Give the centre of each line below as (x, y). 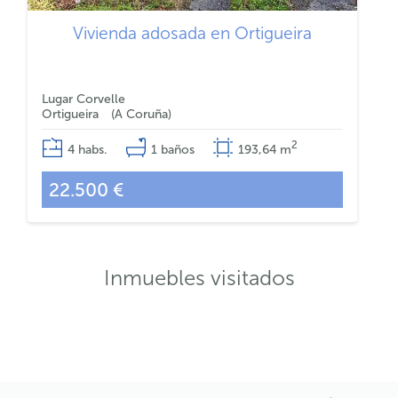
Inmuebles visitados (199, 278)
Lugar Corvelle (83, 99)
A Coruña (141, 114)
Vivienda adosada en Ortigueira (192, 33)
